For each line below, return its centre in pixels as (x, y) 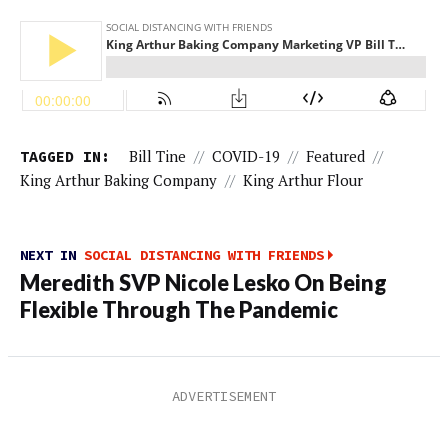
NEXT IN (52, 254)
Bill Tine (157, 157)
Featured (335, 157)
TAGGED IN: (65, 157)
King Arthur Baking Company (118, 181)
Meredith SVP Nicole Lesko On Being (203, 282)
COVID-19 (245, 157)
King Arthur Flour (303, 181)
